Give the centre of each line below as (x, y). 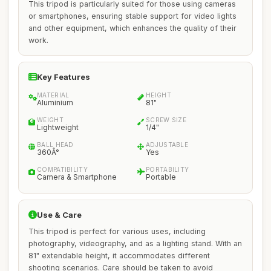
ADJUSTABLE (167, 145)
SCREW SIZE (166, 120)
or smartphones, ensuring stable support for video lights (132, 16)
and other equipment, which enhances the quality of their (132, 28)
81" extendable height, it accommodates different (119, 256)
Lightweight (58, 127)
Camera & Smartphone (77, 177)
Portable (161, 177)
